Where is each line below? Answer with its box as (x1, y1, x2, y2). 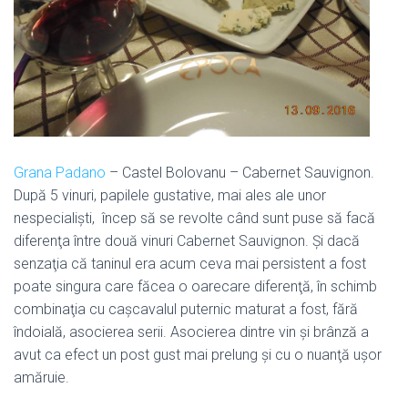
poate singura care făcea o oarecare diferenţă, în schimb (14, 277, 377, 295)
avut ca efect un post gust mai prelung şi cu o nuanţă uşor (14, 345, 382, 363)
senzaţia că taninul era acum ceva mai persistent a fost (14, 254, 366, 272)
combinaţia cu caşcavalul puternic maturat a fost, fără (14, 300, 358, 318)
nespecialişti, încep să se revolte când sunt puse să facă (14, 209, 375, 227)
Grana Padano (14, 163, 109, 181)
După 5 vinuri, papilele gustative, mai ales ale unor (14, 186, 326, 204)
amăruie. (14, 368, 69, 386)
